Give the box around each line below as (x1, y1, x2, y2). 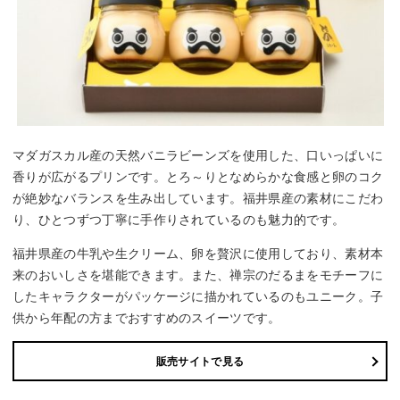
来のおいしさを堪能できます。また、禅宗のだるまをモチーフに (12, 268, 384, 283)
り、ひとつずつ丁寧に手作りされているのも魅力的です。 (12, 212, 346, 228)
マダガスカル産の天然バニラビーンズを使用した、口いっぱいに (12, 148, 384, 163)
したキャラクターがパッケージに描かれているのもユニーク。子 (12, 289, 384, 304)
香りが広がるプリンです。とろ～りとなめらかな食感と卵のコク (12, 170, 384, 185)
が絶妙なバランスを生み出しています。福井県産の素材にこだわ (12, 191, 384, 206)
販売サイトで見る (155, 354, 245, 368)
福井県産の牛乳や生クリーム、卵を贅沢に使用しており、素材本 (12, 246, 384, 262)
